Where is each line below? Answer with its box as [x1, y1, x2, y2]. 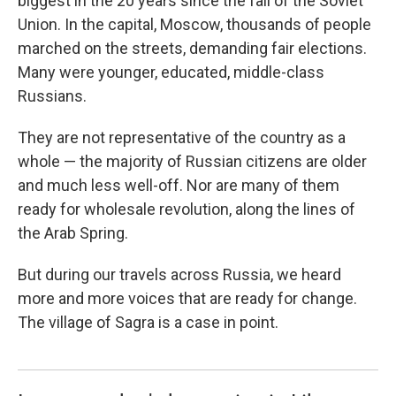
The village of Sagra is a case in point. [18, 313, 278, 331]
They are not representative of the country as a [18, 128, 346, 147]
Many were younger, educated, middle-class [18, 63, 324, 81]
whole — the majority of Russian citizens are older [18, 152, 367, 171]
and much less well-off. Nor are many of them [18, 176, 339, 194]
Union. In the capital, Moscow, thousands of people [18, 15, 371, 34]
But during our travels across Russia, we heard [18, 265, 341, 284]
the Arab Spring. [18, 224, 128, 242]
